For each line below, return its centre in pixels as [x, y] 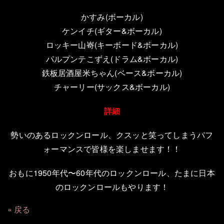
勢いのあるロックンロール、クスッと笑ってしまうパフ [112, 135]
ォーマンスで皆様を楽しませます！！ [112, 149]
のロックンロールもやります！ [112, 187]
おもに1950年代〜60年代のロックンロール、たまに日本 [112, 173]
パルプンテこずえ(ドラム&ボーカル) [112, 59]
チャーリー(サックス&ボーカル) [112, 87]
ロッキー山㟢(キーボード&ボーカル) [112, 45]
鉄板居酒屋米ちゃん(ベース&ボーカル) [112, 73]
